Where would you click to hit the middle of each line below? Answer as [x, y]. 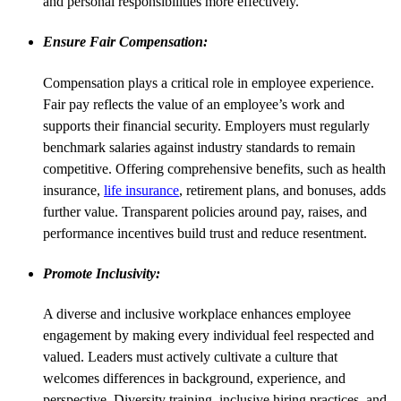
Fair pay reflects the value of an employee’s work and [194, 104]
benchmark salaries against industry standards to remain [199, 147]
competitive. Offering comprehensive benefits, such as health [214, 168]
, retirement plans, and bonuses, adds [282, 190]
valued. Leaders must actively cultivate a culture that [190, 357]
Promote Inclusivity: [102, 273]
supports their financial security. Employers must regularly [206, 125]
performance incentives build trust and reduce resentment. [205, 233]
